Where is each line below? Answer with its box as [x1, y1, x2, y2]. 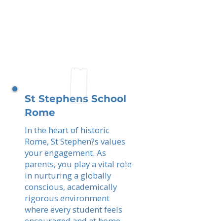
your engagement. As [25, 147, 106, 158]
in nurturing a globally [25, 170, 111, 181]
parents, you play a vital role [25, 158, 132, 170]
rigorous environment [25, 192, 110, 204]
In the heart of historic [25, 124, 110, 136]
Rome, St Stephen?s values [25, 136, 125, 147]
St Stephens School [25, 93, 126, 105]
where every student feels [25, 204, 122, 215]
